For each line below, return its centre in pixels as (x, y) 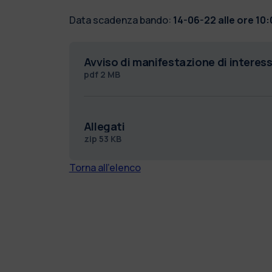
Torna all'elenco (105, 167)
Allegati (104, 126)
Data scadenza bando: (120, 20)
